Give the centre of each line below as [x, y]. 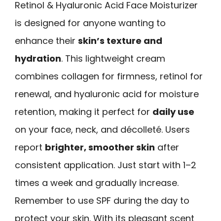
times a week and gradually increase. [97, 183]
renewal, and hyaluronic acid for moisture [107, 94]
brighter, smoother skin [100, 147]
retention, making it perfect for [84, 111]
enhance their [46, 40]
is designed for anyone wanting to [90, 23]
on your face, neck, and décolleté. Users [102, 129]
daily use [173, 111]
